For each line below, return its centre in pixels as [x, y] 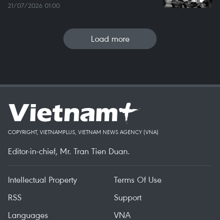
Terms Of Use [138, 180]
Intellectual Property [42, 180]
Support [128, 197]
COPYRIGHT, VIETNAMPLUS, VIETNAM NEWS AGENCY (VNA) [83, 132]
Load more [110, 39]
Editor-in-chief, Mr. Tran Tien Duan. [69, 151]
